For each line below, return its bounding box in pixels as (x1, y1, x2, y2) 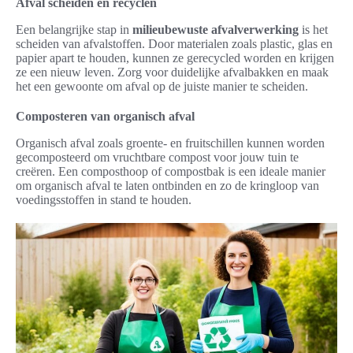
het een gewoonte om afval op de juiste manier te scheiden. (16, 80, 308, 94)
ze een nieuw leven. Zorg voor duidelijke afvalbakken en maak (16, 65, 329, 80)
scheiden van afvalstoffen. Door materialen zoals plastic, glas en (16, 37, 333, 51)
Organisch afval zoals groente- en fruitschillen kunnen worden (16, 136, 325, 150)
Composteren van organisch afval (16, 110, 195, 124)
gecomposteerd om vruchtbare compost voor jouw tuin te (16, 150, 299, 165)
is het (299, 23, 328, 37)
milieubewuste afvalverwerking (132, 23, 299, 37)
